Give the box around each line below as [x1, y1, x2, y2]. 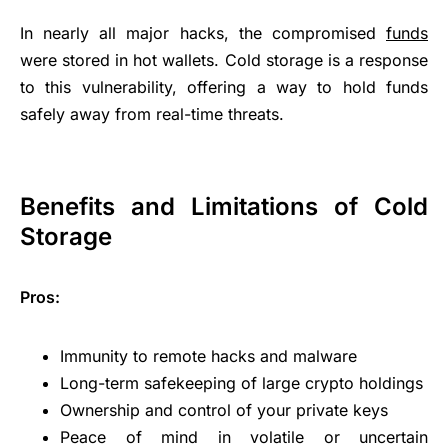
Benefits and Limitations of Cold [20, 191, 428, 221]
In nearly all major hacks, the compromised [20, 22, 386, 43]
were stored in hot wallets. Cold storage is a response [20, 49, 428, 70]
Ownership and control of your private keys [60, 399, 388, 420]
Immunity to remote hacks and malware [60, 345, 357, 366]
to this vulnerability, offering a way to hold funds [20, 76, 428, 97]
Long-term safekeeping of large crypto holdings [60, 372, 423, 393]
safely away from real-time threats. [20, 103, 284, 124]
